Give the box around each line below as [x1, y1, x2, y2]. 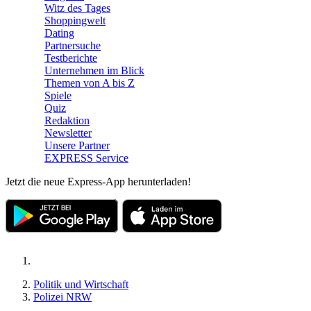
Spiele [44, 90, 72, 101]
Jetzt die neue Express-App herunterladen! [6, 176, 191, 187]
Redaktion [44, 115, 90, 126]
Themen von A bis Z [44, 77, 135, 89]
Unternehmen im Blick [44, 65, 144, 76]
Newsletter [44, 127, 92, 139]
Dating [44, 27, 74, 39]
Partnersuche [44, 40, 101, 51]
